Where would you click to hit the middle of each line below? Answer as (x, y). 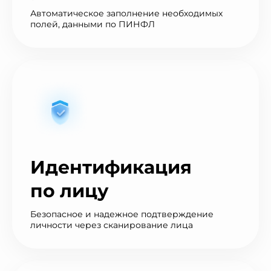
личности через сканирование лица (112, 225)
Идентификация (111, 168)
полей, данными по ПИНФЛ (93, 24)
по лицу (69, 191)
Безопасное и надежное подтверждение (122, 214)
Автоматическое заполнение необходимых (126, 13)
